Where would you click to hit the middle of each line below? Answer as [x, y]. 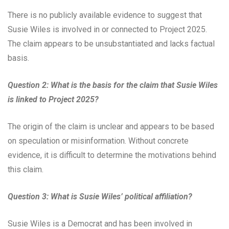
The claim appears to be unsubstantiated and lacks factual [111, 43]
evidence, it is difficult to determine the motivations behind [112, 155]
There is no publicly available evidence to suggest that [105, 15]
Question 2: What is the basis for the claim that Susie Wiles [113, 85]
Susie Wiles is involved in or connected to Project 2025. [107, 29]
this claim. [26, 169]
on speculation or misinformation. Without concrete [98, 141]
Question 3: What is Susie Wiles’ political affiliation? [100, 196]
